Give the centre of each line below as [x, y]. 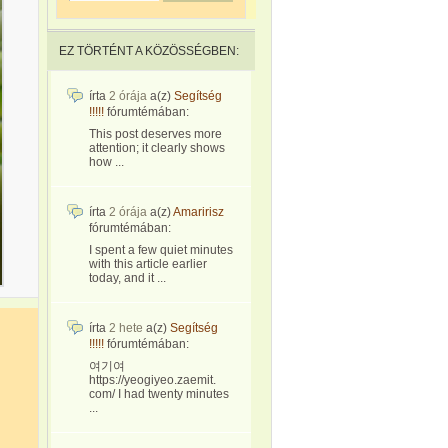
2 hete [126, 328]
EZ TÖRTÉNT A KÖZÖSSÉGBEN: [149, 51]
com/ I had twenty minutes [159, 394]
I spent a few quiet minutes [161, 250]
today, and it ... [127, 278]
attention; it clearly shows [157, 148]
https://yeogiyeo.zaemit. [152, 380]
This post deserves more [155, 134]
